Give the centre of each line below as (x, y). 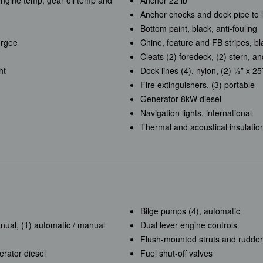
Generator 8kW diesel (181, 99)
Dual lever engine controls (188, 225)
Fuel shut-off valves (176, 253)
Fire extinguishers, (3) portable (197, 85)
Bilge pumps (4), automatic (190, 211)
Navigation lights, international (196, 113)
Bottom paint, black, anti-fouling (198, 28)
